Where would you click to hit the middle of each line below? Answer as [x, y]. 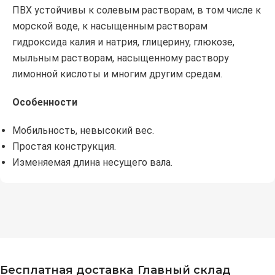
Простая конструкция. [64, 147]
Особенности [45, 103]
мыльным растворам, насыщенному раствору [121, 58]
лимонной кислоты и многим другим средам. [117, 74]
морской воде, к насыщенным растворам [110, 26]
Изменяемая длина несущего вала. [92, 163]
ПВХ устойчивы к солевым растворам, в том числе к [137, 10]
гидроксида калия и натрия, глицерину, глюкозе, [123, 42]
